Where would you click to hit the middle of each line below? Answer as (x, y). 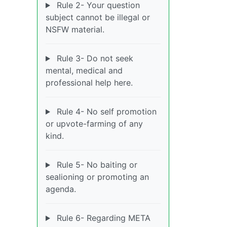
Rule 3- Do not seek (93, 59)
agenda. (61, 189)
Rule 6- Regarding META (102, 218)
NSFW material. (75, 30)
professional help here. (89, 83)
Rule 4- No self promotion (105, 112)
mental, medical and (84, 71)
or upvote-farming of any (94, 124)
